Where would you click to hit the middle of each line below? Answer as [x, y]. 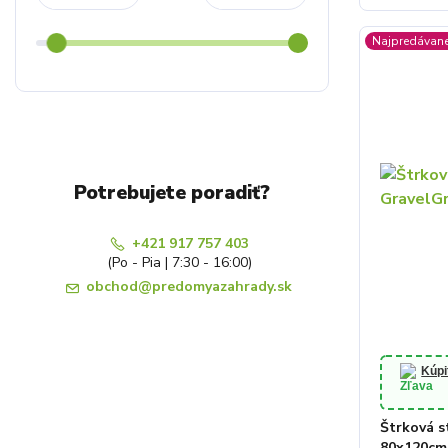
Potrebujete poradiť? [171, 193]
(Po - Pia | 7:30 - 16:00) [179, 262]
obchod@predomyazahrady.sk [189, 286]
